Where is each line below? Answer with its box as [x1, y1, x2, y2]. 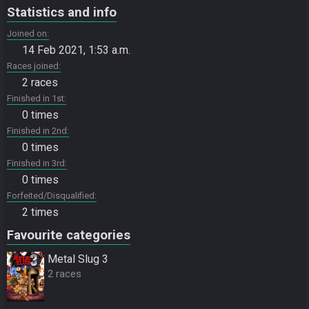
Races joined [7, 61, 59, 72]
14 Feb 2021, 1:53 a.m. [22, 43, 130, 57]
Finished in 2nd [7, 126, 67, 137]
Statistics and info [7, 5, 117, 21]
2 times [22, 206, 59, 219]
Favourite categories [7, 228, 130, 243]
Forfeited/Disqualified [7, 190, 94, 201]
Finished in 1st [7, 93, 64, 104]
